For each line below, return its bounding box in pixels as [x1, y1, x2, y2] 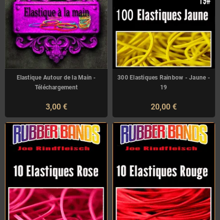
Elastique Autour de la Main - [16, 74, 96, 81]
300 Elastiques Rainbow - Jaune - [117, 74, 210, 81]
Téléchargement [34, 83, 78, 91]
